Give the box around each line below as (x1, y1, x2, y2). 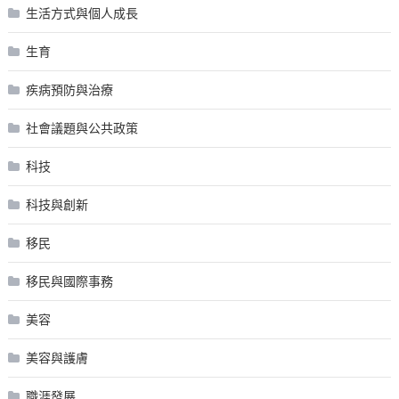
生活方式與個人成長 (25, 4, 138, 22)
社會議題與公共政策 (25, 119, 138, 137)
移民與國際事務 (25, 273, 113, 290)
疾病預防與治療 (25, 81, 113, 99)
